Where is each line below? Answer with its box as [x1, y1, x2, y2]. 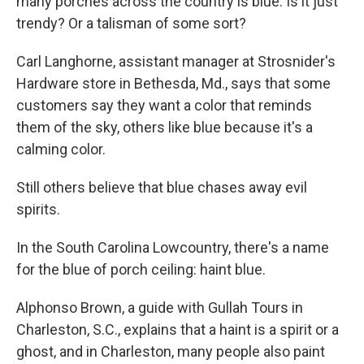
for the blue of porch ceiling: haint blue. [16, 261, 266, 278]
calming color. [16, 141, 106, 158]
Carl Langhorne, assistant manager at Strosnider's [16, 53, 336, 70]
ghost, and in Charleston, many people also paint [16, 343, 325, 360]
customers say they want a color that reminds [16, 97, 312, 114]
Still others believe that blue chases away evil [16, 179, 307, 196]
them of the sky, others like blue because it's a [16, 119, 313, 136]
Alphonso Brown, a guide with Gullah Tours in [16, 299, 303, 316]
